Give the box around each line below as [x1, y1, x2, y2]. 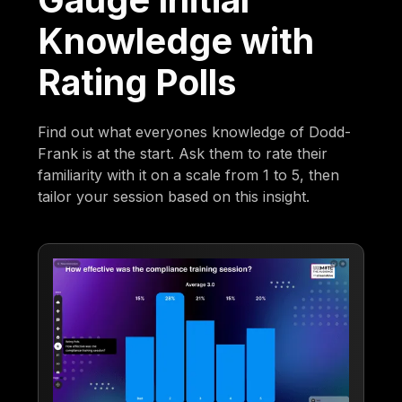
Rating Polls [38, 60, 237, 103]
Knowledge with [38, 19, 315, 62]
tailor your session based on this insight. [38, 187, 310, 205]
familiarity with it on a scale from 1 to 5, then [38, 165, 340, 184]
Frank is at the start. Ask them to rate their [38, 144, 328, 162]
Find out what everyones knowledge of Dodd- [38, 122, 352, 141]
